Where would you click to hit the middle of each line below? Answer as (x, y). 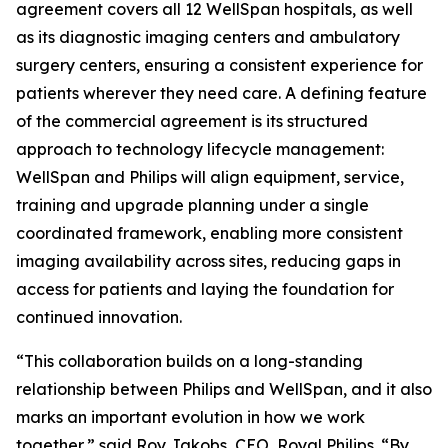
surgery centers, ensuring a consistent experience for (219, 65)
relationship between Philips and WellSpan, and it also (224, 389)
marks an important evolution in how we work (190, 417)
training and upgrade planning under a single (192, 205)
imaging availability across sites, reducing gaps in (208, 261)
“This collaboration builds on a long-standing (189, 361)
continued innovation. (99, 317)
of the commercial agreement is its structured (192, 121)
